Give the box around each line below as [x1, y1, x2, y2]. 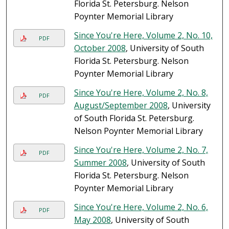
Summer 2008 [74, 157, 127, 169]
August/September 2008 [74, 100, 168, 111]
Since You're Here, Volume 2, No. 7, [74, 144, 208, 156]
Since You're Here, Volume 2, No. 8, [74, 87, 208, 99]
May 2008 [74, 214, 111, 226]
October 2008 [74, 42, 126, 54]
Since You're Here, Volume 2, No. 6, [74, 201, 208, 213]
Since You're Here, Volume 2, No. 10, [74, 30, 213, 41]
